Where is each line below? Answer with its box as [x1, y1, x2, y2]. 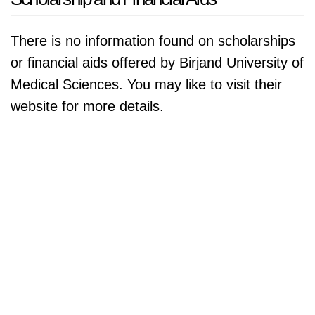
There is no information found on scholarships [11, 33, 295, 49]
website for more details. [11, 98, 164, 114]
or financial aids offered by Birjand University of [11, 55, 304, 70]
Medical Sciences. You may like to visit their [11, 77, 282, 92]
